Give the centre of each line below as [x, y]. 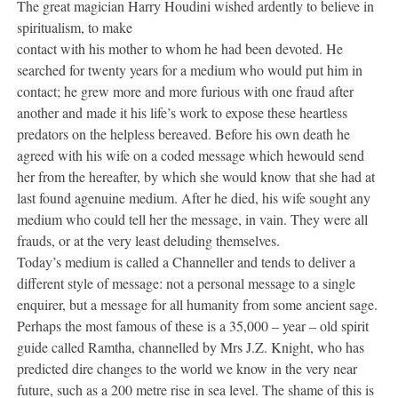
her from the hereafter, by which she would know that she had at [196, 176]
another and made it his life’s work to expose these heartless [183, 112]
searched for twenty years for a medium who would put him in [190, 69]
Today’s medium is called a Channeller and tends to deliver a [187, 261]
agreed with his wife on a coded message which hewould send [191, 155]
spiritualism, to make [75, 27]
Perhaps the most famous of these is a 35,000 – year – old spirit [193, 325]
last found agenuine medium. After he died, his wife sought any [194, 197]
